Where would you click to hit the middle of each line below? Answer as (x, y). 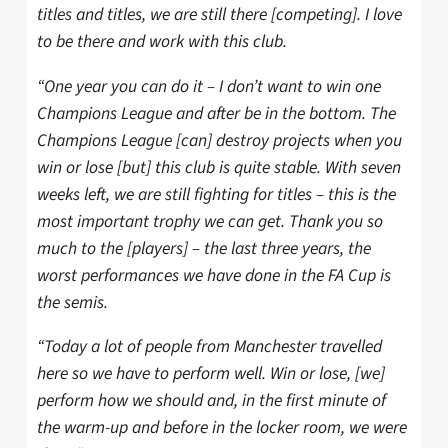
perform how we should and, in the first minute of (211, 401)
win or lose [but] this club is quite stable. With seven (219, 167)
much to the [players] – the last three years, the (204, 248)
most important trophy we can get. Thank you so (210, 221)
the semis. (72, 302)
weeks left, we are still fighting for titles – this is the (216, 194)
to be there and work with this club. (162, 41)
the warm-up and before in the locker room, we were (222, 428)
